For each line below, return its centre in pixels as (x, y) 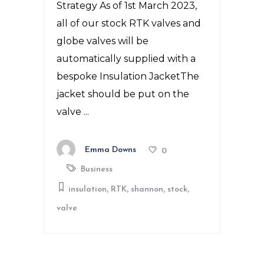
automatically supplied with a (126, 59)
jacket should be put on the (123, 94)
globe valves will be (103, 41)
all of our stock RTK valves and (129, 24)
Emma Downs (110, 150)
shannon (147, 190)
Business (97, 170)
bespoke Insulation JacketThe (128, 77)
